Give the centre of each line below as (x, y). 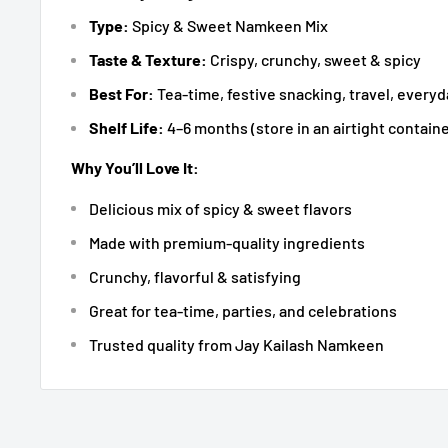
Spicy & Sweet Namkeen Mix (228, 26)
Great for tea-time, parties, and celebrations (243, 310)
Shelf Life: (126, 128)
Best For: (121, 94)
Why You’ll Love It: (135, 168)
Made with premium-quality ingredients (227, 242)
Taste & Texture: (148, 60)
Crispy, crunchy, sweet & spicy (314, 60)
